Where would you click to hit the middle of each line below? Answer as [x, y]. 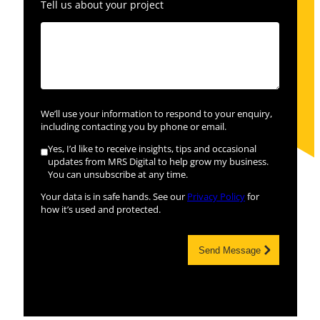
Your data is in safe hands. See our [114, 196]
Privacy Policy [216, 196]
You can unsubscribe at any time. [118, 175]
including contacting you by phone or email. [134, 127]
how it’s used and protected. [101, 209]
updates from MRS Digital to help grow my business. [159, 162]
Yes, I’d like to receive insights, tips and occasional [152, 149]
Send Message [229, 250]
